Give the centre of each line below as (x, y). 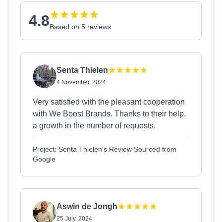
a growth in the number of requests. (94, 126)
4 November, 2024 (81, 82)
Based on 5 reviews (80, 27)
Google (44, 159)
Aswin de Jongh (87, 206)
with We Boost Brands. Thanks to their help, (109, 114)
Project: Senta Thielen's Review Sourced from (105, 149)
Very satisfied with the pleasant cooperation (109, 102)
